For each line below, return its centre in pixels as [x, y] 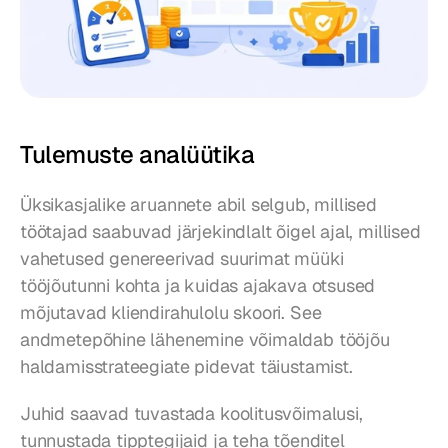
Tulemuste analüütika [137, 155]
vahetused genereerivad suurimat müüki [182, 259]
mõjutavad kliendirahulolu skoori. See [171, 313]
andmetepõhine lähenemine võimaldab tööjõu [205, 340]
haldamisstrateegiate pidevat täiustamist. [186, 367]
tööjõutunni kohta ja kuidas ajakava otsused [198, 286]
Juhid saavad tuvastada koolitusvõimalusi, [191, 414]
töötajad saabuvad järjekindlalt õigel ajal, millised [220, 232]
